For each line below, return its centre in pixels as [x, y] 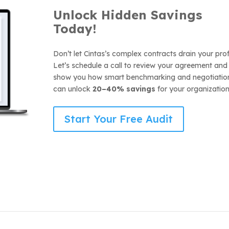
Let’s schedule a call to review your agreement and [140, 66]
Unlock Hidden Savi [116, 15]
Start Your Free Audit [118, 119]
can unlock [73, 89]
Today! [75, 29]
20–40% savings [124, 89]
